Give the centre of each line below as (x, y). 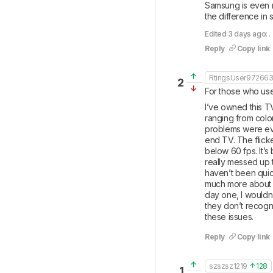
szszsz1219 (228, 266)
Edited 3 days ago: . (238, 34)
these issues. (229, 217)
